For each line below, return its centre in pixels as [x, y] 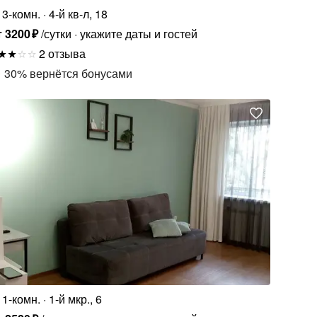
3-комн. [22, 13]
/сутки [56, 33]
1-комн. [22, 299]
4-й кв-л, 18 [79, 13]
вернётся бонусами [81, 73]
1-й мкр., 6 [76, 299]
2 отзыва [63, 53]
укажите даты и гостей [138, 33]
